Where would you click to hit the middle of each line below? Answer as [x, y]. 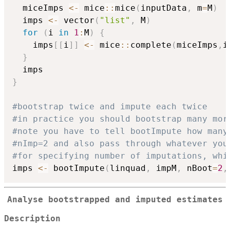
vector [76, 21]
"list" [115, 21]
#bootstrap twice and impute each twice [110, 107]
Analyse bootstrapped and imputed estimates [115, 200]
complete [151, 45]
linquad [128, 168]
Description [32, 218]
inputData [164, 8]
